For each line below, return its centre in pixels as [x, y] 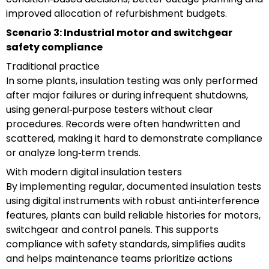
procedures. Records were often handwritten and [123, 124]
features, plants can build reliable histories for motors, [133, 215]
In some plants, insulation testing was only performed [132, 80]
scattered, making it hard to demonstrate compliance [134, 138]
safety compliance [54, 47]
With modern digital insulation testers [94, 172]
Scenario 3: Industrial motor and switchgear [119, 32]
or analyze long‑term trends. [73, 153]
